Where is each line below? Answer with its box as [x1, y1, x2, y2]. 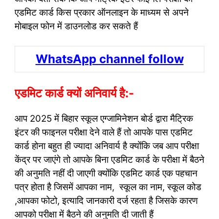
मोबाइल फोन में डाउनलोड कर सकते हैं [15, 21, 138, 32]
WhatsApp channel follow [35, 51, 184, 66]
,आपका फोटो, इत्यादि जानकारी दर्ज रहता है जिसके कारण [15, 195, 198, 206]
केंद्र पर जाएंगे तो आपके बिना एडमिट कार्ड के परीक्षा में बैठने [15, 154, 204, 165]
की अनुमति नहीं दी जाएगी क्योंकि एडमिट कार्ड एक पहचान [15, 168, 197, 179]
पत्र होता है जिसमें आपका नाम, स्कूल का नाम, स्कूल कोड [15, 181, 201, 193]
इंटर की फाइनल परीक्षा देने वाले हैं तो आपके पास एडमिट [15, 127, 193, 138]
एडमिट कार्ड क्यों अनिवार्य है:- [15, 86, 137, 100]
